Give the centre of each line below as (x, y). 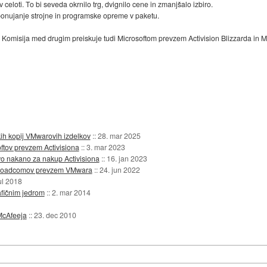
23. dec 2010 (55, 215)
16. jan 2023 (127, 158)
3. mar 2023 (105, 147)
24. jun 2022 (119, 169)
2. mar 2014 (71, 192)
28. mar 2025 (119, 135)
